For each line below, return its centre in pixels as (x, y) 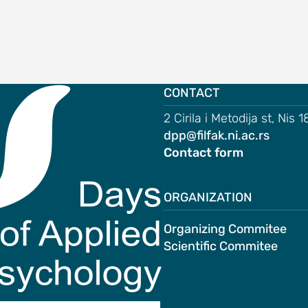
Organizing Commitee (225, 229)
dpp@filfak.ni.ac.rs (217, 135)
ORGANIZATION (208, 197)
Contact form (203, 153)
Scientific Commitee (221, 246)
